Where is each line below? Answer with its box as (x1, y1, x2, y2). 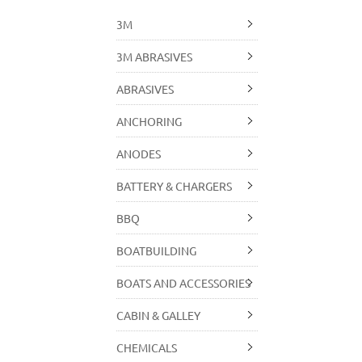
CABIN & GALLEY (116, 308, 201, 322)
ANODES (116, 146, 162, 161)
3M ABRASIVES (116, 49, 193, 64)
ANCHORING (116, 114, 183, 128)
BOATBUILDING (116, 243, 197, 258)
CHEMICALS (116, 340, 178, 355)
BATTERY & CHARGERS (116, 179, 233, 193)
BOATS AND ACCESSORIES (116, 276, 251, 290)
